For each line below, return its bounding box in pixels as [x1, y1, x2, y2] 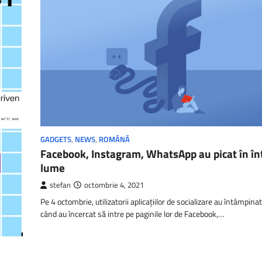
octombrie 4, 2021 [84, 180, 144, 191]
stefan [50, 180, 71, 191]
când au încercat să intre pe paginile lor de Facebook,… [40, 208, 224, 221]
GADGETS [40, 134, 71, 146]
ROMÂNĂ [99, 134, 130, 146]
